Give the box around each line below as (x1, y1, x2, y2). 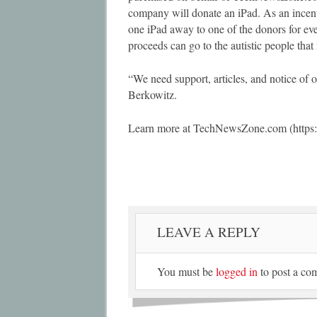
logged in (216, 264, 258, 279)
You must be (157, 264, 216, 279)
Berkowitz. (128, 87, 177, 103)
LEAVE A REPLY (157, 223, 260, 241)
